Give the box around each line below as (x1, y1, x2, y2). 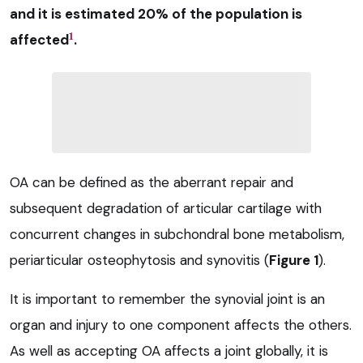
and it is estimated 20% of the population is (10, 4, 302, 23)
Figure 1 (269, 250, 318, 269)
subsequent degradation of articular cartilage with (10, 199, 322, 217)
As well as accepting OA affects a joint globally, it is (10, 341, 328, 360)
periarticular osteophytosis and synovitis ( (10, 250, 269, 269)
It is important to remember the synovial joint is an (10, 289, 325, 308)
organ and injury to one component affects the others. (10, 315, 352, 334)
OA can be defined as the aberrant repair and (10, 173, 293, 191)
